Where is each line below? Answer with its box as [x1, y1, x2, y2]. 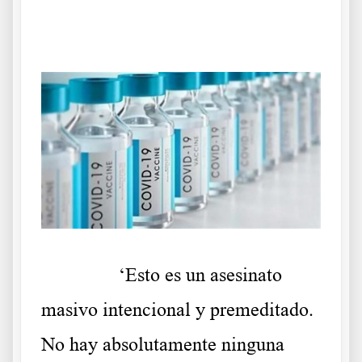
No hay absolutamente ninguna [41, 334, 284, 356]
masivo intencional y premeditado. [41, 299, 314, 321]
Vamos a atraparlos [41, 30, 112, 40]
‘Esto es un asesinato [119, 264, 282, 286]
